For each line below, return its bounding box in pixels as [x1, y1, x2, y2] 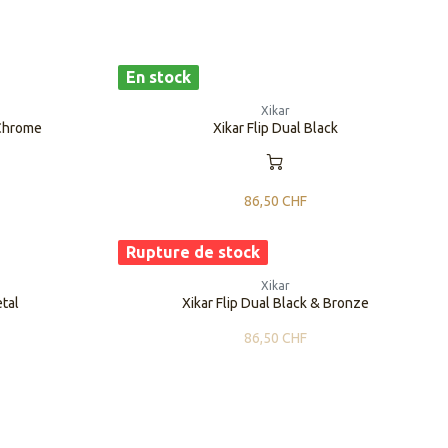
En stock [125, 68, 191, 87]
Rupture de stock [125, 243, 260, 262]
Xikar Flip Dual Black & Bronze [181, 295, 369, 312]
